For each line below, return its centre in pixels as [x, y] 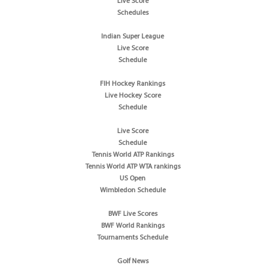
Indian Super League [132, 36]
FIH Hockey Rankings [132, 84]
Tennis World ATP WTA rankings [132, 167]
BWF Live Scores [132, 214]
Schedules [132, 13]
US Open [132, 178]
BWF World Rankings [132, 226]
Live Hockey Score [132, 96]
